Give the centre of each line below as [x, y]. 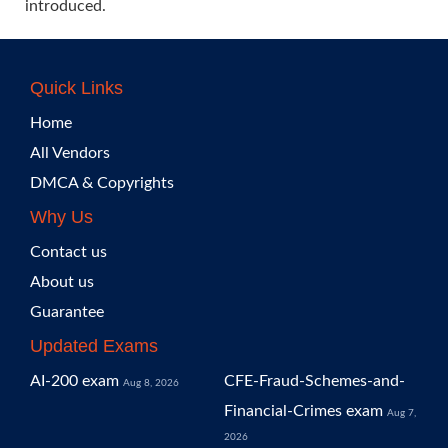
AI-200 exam [74, 381]
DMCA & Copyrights [102, 183]
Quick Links [76, 88]
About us [62, 282]
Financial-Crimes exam [303, 411]
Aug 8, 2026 [151, 383]
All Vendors [70, 153]
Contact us [68, 252]
